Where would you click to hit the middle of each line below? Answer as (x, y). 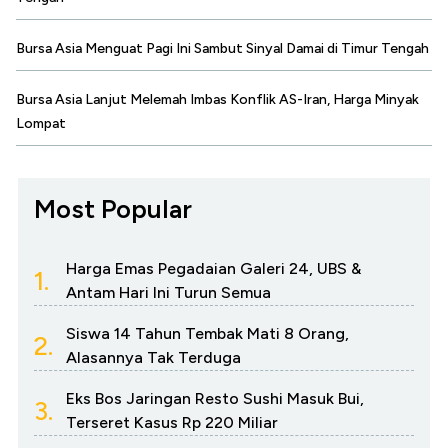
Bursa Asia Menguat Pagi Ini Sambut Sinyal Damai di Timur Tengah (222, 49)
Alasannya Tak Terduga (153, 358)
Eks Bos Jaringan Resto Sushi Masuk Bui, (215, 399)
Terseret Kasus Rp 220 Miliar (172, 423)
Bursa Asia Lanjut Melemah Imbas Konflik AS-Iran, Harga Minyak (217, 100)
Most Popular (113, 209)
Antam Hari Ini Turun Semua (168, 293)
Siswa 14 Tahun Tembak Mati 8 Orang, (207, 334)
